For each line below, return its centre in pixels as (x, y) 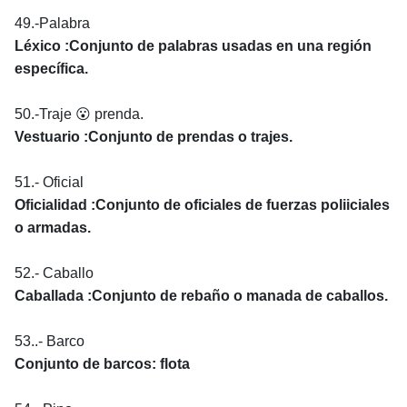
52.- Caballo (54, 273)
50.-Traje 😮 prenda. (79, 114)
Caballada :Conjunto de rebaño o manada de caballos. (201, 295)
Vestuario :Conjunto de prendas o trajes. (154, 136)
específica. (51, 68)
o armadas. (53, 227)
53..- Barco (50, 341)
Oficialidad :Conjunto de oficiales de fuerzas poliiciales (202, 204)
